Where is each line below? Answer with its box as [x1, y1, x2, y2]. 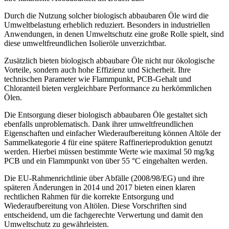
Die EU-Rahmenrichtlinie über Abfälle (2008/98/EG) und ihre [4, 174, 204, 183]
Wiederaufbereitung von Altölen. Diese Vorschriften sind [4, 201, 187, 211]
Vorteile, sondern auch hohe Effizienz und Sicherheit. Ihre [4, 65, 191, 75]
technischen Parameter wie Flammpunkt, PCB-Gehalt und [4, 75, 191, 84]
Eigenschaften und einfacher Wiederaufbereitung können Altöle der [4, 129, 221, 138]
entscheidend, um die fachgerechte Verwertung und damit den [4, 211, 203, 220]
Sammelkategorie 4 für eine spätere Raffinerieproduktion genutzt [4, 138, 212, 147]
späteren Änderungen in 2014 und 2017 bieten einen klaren [4, 183, 195, 192]
